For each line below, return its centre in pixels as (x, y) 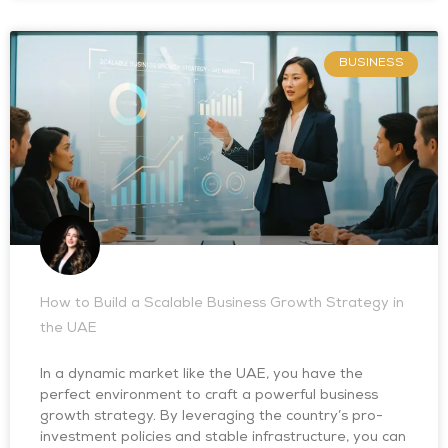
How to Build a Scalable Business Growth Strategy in (222, 304)
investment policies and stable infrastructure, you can (223, 438)
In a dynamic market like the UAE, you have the (201, 375)
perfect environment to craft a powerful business (209, 396)
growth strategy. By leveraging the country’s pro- (211, 417)
